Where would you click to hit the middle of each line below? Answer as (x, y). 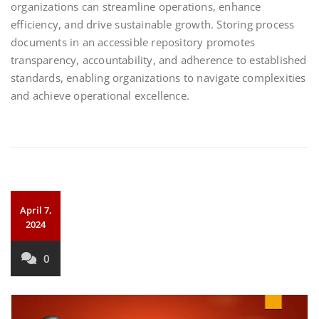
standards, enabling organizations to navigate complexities (158, 77)
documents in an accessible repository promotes (133, 42)
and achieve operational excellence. (100, 95)
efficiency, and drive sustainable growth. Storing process (153, 24)
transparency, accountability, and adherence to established (159, 59)
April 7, (36, 210)
